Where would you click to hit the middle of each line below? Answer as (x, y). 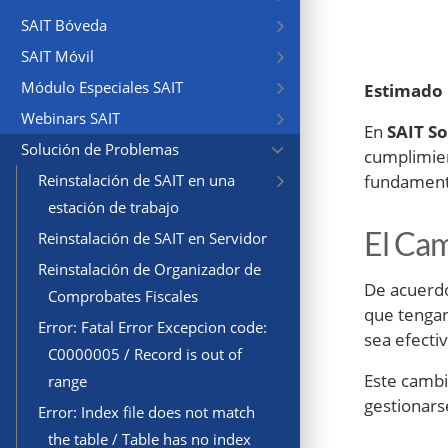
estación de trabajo (113, 207)
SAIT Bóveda (64, 25)
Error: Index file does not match (146, 412)
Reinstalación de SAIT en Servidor (152, 238)
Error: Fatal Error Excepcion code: (152, 327)
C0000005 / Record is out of (145, 354)
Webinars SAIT (70, 118)
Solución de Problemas (100, 149)
